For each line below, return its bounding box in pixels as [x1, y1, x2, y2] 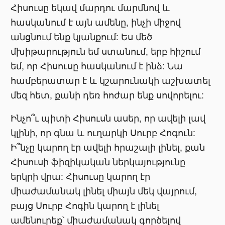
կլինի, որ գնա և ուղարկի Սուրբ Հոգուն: [11, 126, 196, 139]
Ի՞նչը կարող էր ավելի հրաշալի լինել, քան [11, 141, 205, 154]
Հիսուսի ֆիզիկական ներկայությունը [11, 155, 186, 168]
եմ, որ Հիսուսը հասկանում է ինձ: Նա [11, 59, 183, 72]
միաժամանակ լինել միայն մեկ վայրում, [11, 184, 197, 197]
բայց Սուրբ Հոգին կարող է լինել [11, 199, 160, 212]
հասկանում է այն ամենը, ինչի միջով [11, 15, 181, 28]
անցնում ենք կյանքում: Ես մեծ [11, 30, 153, 43]
